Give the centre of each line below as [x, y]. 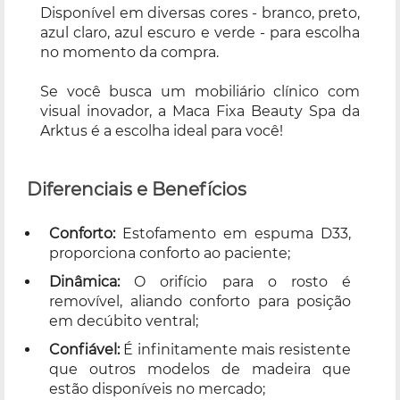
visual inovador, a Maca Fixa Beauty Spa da [200, 111]
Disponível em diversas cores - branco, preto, [200, 12]
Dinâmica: [84, 281]
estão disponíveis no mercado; [157, 388]
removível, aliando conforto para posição [200, 301]
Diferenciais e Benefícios [137, 189]
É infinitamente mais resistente [237, 349]
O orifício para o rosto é [235, 281]
